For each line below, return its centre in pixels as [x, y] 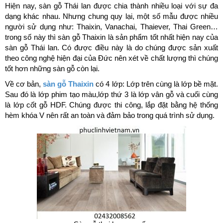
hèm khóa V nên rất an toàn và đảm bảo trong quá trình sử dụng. [110, 115]
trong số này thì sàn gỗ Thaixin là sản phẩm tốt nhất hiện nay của [111, 37]
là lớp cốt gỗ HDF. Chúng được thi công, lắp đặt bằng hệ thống [111, 105]
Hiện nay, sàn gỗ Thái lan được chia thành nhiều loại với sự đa [111, 6]
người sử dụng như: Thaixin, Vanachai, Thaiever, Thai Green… [111, 27]
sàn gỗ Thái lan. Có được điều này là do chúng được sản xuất [111, 48]
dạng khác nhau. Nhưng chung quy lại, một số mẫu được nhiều [111, 16]
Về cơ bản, [24, 84]
